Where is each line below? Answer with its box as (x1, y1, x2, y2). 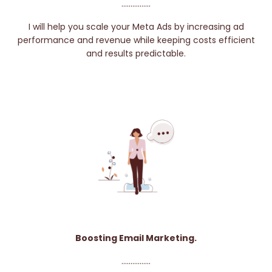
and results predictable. (86, 47, 186, 59)
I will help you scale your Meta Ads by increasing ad (28, 20, 244, 33)
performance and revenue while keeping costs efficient (17, 33, 255, 46)
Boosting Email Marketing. (75, 232, 197, 245)
